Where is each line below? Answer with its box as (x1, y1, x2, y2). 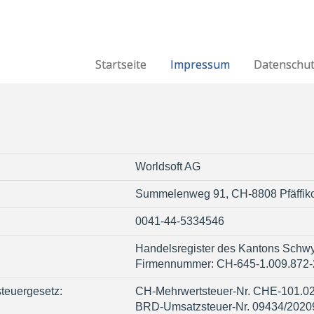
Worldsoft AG (135, 161, 200, 173)
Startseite (95, 57, 146, 73)
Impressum (170, 57, 230, 73)
